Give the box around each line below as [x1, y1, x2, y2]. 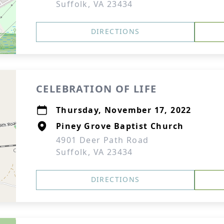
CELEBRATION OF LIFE [36, 82, 157, 95]
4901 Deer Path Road [56, 134, 149, 145]
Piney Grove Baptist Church [56, 120, 184, 131]
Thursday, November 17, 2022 [56, 104, 191, 115]
